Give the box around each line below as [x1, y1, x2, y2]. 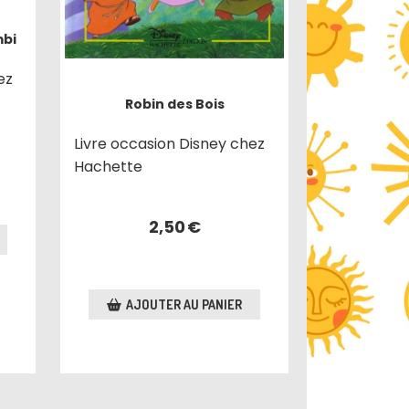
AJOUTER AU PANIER [126, 296, 243, 312]
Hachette [74, 155, 143, 177]
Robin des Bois [124, 94, 225, 113]
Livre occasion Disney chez [74, 132, 266, 154]
